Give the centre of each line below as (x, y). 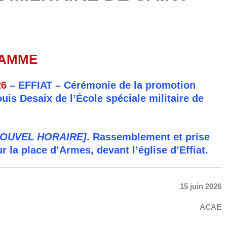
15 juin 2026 (200, 186)
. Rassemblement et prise (148, 137)
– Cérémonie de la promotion (124, 85)
